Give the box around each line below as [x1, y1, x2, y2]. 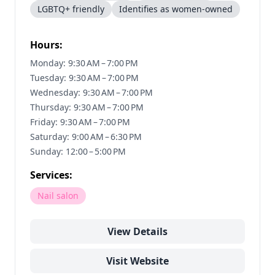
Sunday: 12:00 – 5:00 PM [30, 145, 126, 157]
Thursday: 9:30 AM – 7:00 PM [30, 101, 144, 113]
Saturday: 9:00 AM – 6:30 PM [30, 131, 142, 142]
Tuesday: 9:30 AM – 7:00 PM [30, 72, 139, 83]
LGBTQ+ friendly [37, 3, 104, 15]
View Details [107, 225, 168, 238]
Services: [30, 168, 72, 182]
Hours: [30, 38, 63, 52]
